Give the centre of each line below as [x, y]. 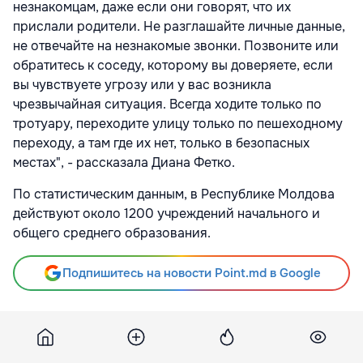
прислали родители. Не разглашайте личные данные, [179, 26]
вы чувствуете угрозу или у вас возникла [142, 84]
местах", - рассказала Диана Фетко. [124, 162]
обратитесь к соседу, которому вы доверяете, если [173, 65]
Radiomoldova [123, 326]
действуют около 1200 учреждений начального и [167, 213]
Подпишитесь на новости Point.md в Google [191, 273]
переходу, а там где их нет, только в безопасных [161, 143]
